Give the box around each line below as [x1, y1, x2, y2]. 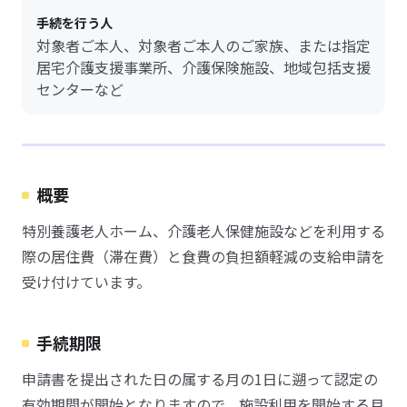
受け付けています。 [22, 271, 151, 293]
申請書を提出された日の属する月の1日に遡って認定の [22, 368, 378, 390]
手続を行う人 [36, 14, 113, 32]
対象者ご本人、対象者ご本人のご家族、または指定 [36, 35, 371, 56]
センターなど [36, 78, 124, 100]
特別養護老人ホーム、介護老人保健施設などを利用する [22, 220, 385, 242]
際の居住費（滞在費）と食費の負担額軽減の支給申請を [22, 245, 385, 267]
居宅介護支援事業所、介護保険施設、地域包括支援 [36, 56, 371, 78]
